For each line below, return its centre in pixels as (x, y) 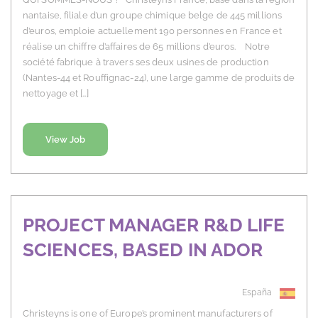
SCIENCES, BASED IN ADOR (143, 250)
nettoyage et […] (56, 94)
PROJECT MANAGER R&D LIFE (154, 225)
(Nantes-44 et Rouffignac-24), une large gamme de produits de (159, 78)
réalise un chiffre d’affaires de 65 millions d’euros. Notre (147, 47)
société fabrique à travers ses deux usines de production (146, 62)
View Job (65, 140)
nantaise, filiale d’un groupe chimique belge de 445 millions (153, 16)
